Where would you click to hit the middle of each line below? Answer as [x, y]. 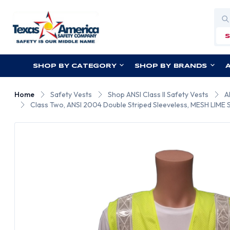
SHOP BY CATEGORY [75, 66]
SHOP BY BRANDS [171, 66]
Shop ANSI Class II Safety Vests [158, 94]
